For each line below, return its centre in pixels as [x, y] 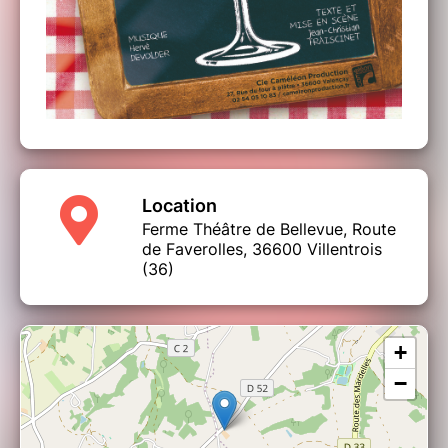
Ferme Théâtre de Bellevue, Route [269, 229]
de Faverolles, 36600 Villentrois [262, 249]
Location [179, 206]
